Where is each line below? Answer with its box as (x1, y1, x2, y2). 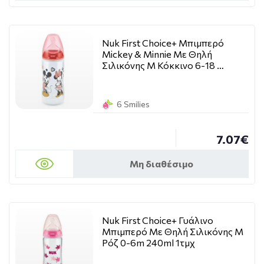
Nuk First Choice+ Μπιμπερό (102, 37, 224, 48)
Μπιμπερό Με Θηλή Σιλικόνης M (102, 226, 243, 237)
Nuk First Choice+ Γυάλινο (102, 214, 213, 226)
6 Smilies (117, 99, 150, 109)
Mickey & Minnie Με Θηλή (102, 48, 212, 60)
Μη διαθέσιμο (129, 158, 193, 169)
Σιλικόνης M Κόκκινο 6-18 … (102, 60, 224, 71)
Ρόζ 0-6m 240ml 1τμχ (102, 237, 195, 248)
